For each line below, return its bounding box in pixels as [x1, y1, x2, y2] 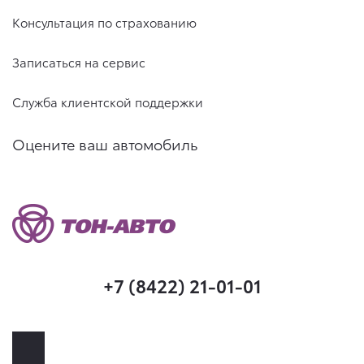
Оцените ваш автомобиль [12, 133, 198, 154]
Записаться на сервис [12, 53, 145, 71]
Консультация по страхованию [12, 13, 197, 31]
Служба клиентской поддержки [12, 93, 203, 110]
